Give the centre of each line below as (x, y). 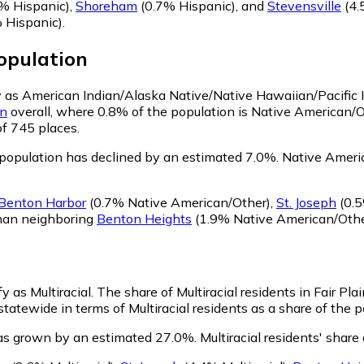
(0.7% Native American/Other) (178, 202)
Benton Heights (144, 218)
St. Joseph (306, 202)
